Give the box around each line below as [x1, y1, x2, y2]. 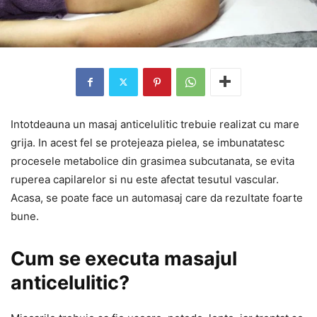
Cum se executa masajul [11, 246, 237, 270]
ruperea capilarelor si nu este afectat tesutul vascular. [11, 172, 279, 186]
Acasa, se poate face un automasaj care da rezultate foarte [11, 190, 303, 204]
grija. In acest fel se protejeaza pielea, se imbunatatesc [11, 135, 284, 149]
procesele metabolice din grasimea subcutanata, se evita [11, 154, 294, 168]
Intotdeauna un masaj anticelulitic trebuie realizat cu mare [11, 117, 299, 131]
